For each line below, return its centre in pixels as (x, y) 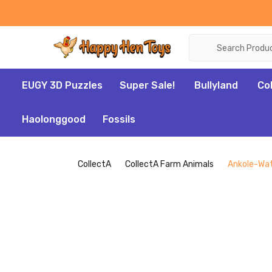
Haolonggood (54, 119)
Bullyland (216, 85)
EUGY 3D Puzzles (62, 85)
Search (205, 41)
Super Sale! (147, 85)
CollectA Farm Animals (169, 164)
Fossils (119, 119)
